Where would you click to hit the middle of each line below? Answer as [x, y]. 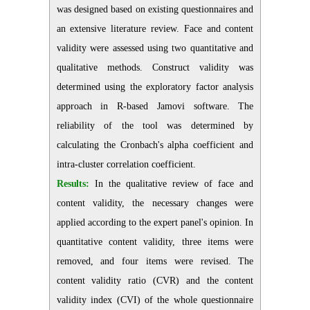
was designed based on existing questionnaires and [155, 9]
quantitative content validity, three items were [155, 241]
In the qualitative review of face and [172, 183]
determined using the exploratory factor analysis [155, 86]
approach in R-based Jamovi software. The [155, 106]
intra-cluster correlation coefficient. [126, 164]
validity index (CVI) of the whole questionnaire [155, 300]
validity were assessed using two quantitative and [155, 48]
